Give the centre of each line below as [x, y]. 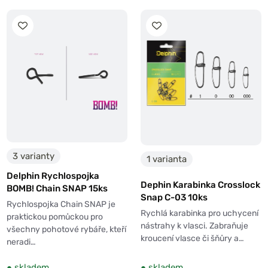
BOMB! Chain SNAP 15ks [57, 188]
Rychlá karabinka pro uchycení [200, 214]
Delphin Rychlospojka [53, 176]
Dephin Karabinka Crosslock [200, 185]
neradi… [21, 242]
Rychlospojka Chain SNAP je [61, 204]
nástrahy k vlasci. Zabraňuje [194, 226]
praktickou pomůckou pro [55, 217]
